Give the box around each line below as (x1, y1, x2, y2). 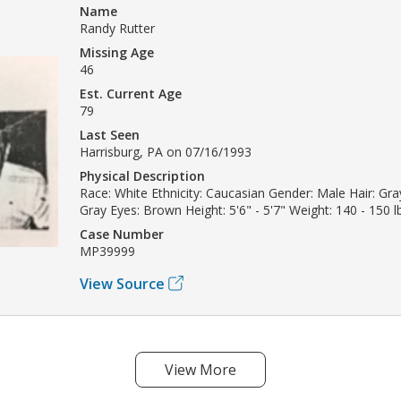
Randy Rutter (80, 19, 155, 37)
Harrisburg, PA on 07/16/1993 (80, 142, 252, 160)
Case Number (80, 225, 164, 243)
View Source (80, 273, 165, 294)
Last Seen (80, 125, 140, 143)
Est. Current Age (80, 84, 182, 102)
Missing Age (80, 43, 154, 61)
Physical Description (80, 166, 205, 184)
